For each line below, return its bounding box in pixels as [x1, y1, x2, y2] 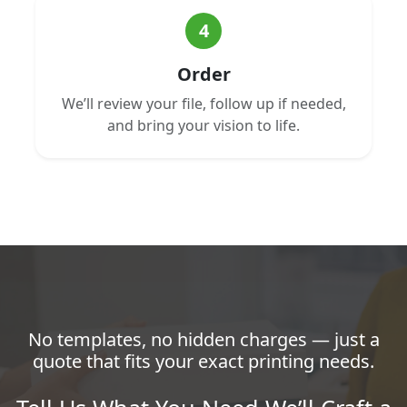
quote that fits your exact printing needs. [33, 348, 374, 373]
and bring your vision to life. [107, 114, 300, 135]
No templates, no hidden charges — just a [27, 326, 380, 352]
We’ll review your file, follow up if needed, [61, 93, 346, 114]
